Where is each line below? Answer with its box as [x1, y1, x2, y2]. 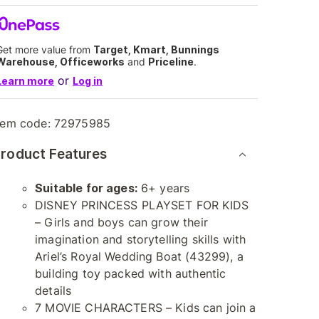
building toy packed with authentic [35, 266, 226, 281]
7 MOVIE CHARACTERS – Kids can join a [35, 300, 256, 315]
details [35, 283, 72, 298]
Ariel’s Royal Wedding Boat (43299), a [35, 249, 244, 263]
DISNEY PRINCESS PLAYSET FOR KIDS [35, 198, 249, 212]
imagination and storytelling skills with [35, 232, 246, 246]
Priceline [148, 56, 194, 68]
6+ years [137, 181, 190, 195]
